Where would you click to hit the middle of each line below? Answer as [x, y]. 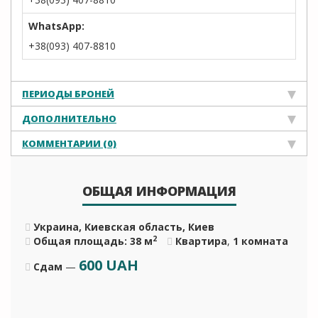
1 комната [261, 241]
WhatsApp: [56, 26]
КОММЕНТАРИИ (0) [69, 143]
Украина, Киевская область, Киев [124, 227]
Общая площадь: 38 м [93, 241]
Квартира [201, 241]
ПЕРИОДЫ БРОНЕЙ [68, 94]
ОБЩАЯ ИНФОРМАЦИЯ [159, 191]
